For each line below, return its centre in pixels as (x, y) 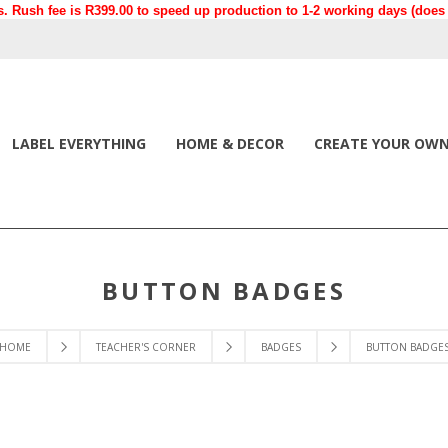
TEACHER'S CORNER (145, 347)
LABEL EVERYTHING (79, 143)
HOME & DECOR (230, 143)
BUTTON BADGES (224, 290)
